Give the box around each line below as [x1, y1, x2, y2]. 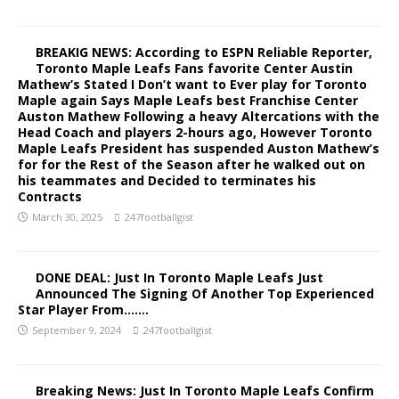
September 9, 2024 [32, 323, 121, 337]
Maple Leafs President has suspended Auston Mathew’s [18, 140, 379, 157]
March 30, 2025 [32, 210, 102, 224]
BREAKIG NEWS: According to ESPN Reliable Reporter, [36, 44, 372, 61]
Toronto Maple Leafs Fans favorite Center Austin [36, 60, 353, 77]
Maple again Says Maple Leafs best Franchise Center [18, 92, 358, 109]
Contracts [18, 188, 82, 205]
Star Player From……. [18, 301, 149, 318]
